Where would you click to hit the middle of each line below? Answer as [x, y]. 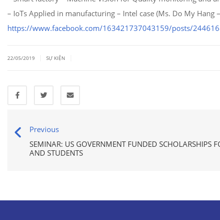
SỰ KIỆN [56, 58]
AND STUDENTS [56, 153]
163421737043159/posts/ [148, 28]
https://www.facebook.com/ [55, 28]
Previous [44, 129]
